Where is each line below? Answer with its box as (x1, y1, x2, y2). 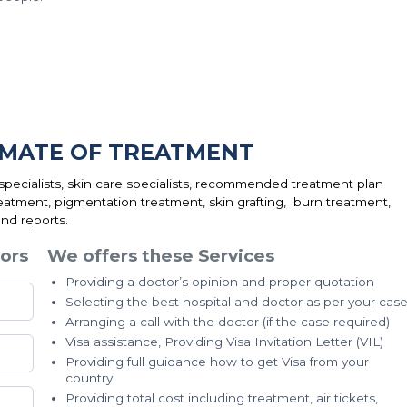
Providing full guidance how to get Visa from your (65, 354, 369, 369)
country (65, 371, 113, 385)
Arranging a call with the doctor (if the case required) (65, 314, 390, 329)
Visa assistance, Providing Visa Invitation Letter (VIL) (65, 334, 383, 349)
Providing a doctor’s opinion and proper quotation (65, 274, 374, 289)
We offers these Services (47, 245, 274, 266)
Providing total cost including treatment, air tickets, (65, 391, 378, 405)
